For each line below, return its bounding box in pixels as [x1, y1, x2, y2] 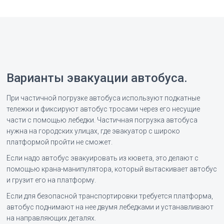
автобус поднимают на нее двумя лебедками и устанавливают [6, 203, 214, 211]
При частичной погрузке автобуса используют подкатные [6, 94, 200, 102]
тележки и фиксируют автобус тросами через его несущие [6, 105, 200, 113]
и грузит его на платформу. [6, 176, 96, 184]
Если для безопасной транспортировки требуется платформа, [6, 192, 213, 200]
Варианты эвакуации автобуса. [6, 71, 188, 85]
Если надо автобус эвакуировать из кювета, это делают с [6, 154, 199, 162]
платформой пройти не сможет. [6, 138, 113, 146]
